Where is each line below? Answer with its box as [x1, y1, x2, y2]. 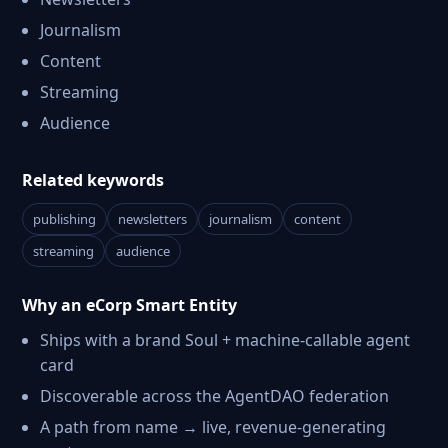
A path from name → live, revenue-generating [40, 416, 386, 438]
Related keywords [22, 169, 164, 191]
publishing [33, 210, 96, 228]
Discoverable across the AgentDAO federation [40, 385, 389, 407]
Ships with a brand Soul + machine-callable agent [40, 329, 410, 351]
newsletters [118, 210, 187, 228]
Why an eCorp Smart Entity [22, 294, 237, 316]
